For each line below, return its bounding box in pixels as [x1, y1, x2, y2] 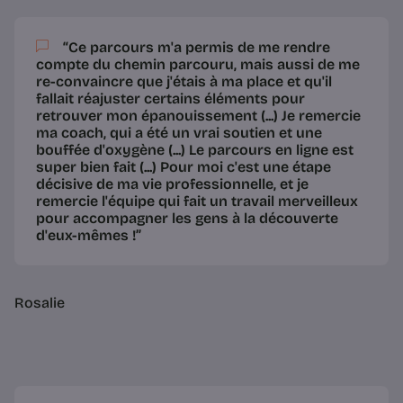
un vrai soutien [172, 124, 275, 142]
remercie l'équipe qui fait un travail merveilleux [36, 193, 358, 210]
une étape [263, 158, 331, 176]
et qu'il [283, 73, 332, 91]
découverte [259, 210, 338, 228]
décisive [36, 175, 93, 193]
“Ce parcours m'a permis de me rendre [63, 39, 330, 57]
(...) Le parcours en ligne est [165, 141, 354, 159]
